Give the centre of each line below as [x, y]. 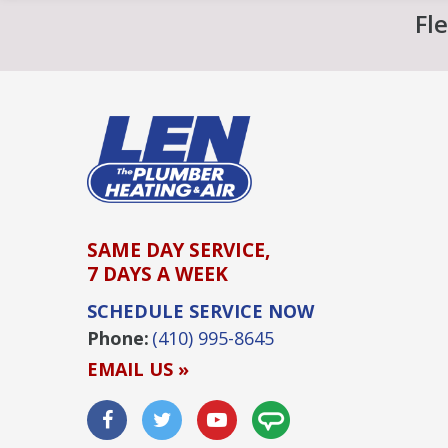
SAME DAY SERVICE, [178, 250]
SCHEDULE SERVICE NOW [200, 311]
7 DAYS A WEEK [157, 274]
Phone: [118, 338]
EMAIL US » [138, 369]
